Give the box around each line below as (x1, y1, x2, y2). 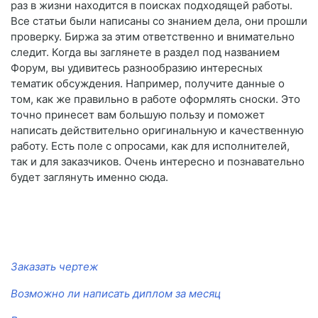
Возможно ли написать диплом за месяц (11, 287, 221, 301)
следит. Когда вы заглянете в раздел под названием (11, 45, 280, 60)
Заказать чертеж (11, 260, 98, 274)
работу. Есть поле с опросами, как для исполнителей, (11, 139, 290, 153)
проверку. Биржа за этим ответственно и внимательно (11, 30, 295, 44)
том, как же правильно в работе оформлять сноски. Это (11, 92, 300, 106)
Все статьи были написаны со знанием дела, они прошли (11, 14, 307, 28)
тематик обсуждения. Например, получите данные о (11, 77, 285, 91)
